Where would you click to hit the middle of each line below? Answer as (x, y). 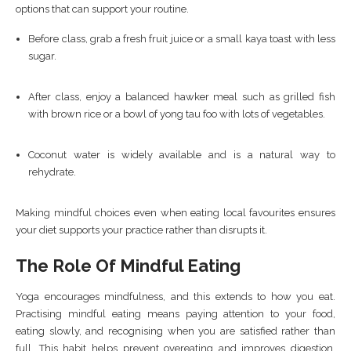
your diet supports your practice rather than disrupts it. (141, 230)
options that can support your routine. (102, 9)
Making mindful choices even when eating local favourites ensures (175, 212)
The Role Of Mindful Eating (128, 265)
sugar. (43, 56)
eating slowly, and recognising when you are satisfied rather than (175, 331)
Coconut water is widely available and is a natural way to (182, 154)
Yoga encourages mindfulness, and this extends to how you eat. (175, 296)
